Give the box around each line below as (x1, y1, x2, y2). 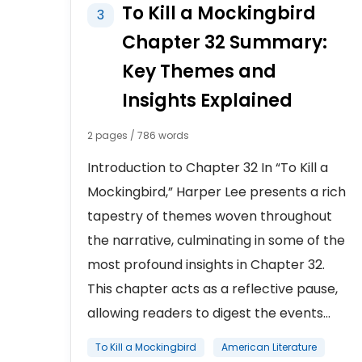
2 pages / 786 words (87, 128, 189, 142)
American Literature (221, 340, 317, 354)
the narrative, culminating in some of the (87, 231, 345, 250)
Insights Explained (122, 88, 293, 113)
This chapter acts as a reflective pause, (87, 280, 338, 298)
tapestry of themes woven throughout (87, 207, 332, 225)
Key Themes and (122, 59, 276, 84)
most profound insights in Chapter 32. (87, 255, 325, 274)
